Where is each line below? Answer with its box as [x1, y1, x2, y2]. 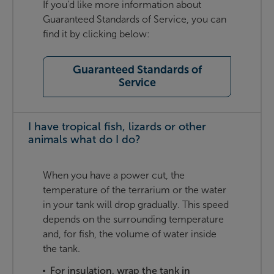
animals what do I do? [28, 133, 141, 147]
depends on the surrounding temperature [43, 213, 224, 226]
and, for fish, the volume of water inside [43, 228, 217, 240]
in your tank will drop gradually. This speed [43, 199, 229, 211]
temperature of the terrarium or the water [43, 184, 226, 196]
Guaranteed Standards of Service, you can [43, 13, 226, 26]
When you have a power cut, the [43, 169, 185, 182]
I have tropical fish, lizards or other [28, 120, 206, 134]
